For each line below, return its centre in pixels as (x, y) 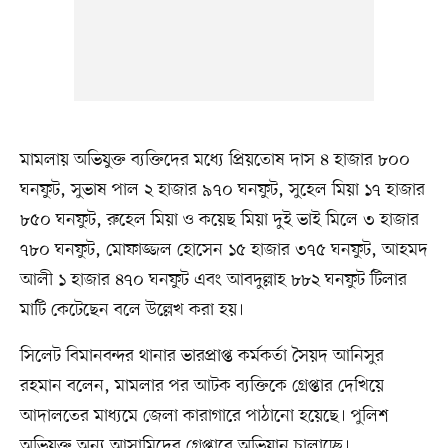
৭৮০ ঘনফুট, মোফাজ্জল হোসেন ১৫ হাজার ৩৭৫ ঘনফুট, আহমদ (223, 250)
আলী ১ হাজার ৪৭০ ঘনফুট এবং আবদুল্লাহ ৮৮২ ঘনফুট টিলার (213, 280)
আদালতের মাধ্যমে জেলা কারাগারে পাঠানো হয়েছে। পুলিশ (204, 416)
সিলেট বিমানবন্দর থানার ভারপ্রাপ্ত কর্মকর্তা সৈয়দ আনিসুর (201, 356)
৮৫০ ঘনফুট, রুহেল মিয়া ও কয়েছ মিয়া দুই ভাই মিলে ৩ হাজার (219, 220)
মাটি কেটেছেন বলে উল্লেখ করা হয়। (131, 310)
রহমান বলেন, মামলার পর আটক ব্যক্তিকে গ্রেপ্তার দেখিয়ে (201, 386)
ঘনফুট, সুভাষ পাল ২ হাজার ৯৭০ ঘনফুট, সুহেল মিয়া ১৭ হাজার (222, 190)
